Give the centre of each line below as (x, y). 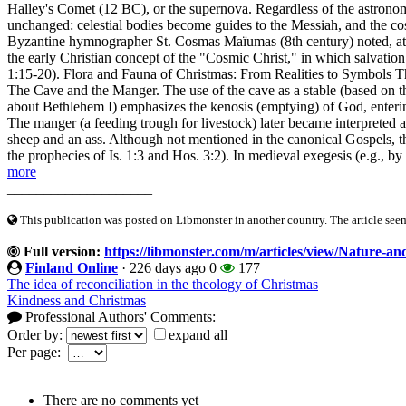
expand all (198, 335)
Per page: (38, 353)
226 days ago (168, 268)
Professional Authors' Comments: (119, 317)
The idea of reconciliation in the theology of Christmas (163, 285)
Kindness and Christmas (77, 301)
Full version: (60, 252)
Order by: (37, 335)
